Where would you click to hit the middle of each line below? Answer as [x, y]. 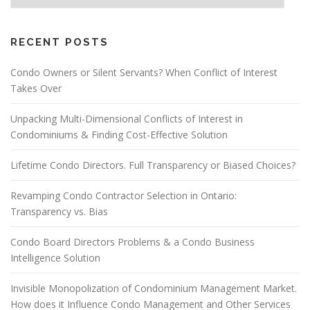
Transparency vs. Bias [59, 212]
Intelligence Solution [55, 258]
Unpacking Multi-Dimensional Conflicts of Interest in [127, 119]
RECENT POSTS [60, 43]
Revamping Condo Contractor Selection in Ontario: [124, 196]
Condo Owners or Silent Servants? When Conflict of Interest [144, 73]
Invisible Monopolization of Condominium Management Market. [154, 289]
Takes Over [36, 89]
